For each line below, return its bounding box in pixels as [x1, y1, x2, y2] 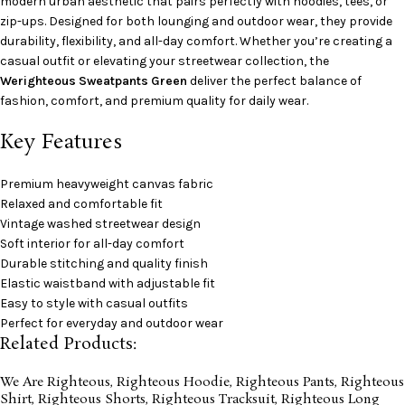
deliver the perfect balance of [190, 72, 362, 89]
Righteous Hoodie [117, 372, 230, 391]
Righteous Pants [236, 372, 334, 391]
